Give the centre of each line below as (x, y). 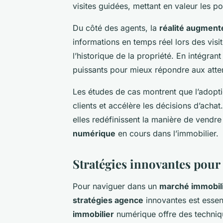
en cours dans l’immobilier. (167, 133)
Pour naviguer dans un (116, 186)
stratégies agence (108, 200)
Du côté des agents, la (116, 28)
